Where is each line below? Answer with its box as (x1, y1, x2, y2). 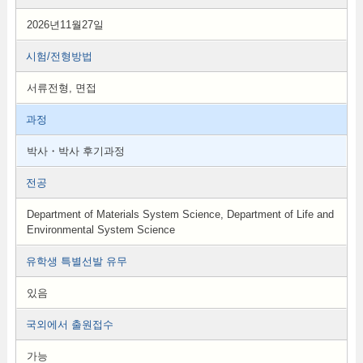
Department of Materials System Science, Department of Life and (26, 208, 334, 220)
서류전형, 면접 (26, 82, 96, 94)
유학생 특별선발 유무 (25, 255, 127, 267)
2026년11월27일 (26, 19, 104, 31)
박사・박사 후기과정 (26, 145, 125, 157)
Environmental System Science (26, 224, 175, 236)
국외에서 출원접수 (25, 318, 113, 331)
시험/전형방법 (25, 50, 92, 62)
